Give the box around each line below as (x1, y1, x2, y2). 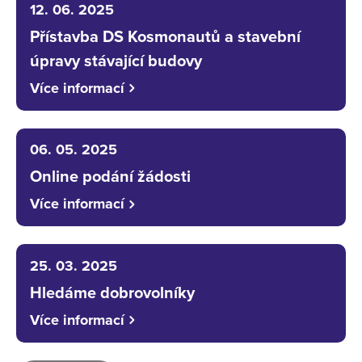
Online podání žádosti (29, 167, 191, 187)
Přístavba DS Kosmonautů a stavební (29, 27, 301, 47)
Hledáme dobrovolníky (29, 283, 195, 303)
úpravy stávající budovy (29, 51, 202, 71)
